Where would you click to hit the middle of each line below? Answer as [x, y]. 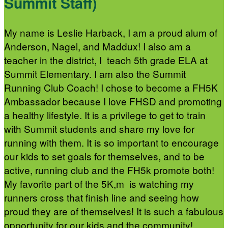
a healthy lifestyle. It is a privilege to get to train [105, 115]
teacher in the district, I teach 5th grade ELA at [106, 60]
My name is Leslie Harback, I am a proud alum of [111, 32]
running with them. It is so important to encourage [111, 142]
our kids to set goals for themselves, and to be [104, 156]
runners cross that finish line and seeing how [102, 197]
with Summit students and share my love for [99, 128]
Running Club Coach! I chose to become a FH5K [111, 87]
